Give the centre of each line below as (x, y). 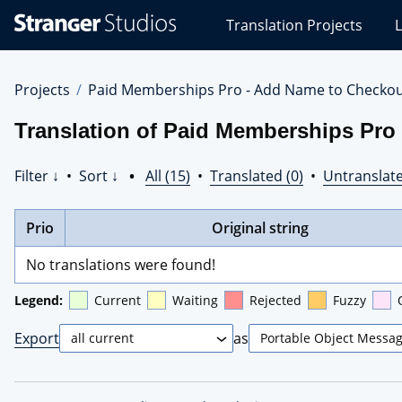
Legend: (39, 300)
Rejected (275, 300)
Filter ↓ (37, 176)
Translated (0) (257, 176)
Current (118, 300)
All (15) (168, 176)
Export (37, 338)
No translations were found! (121, 264)
